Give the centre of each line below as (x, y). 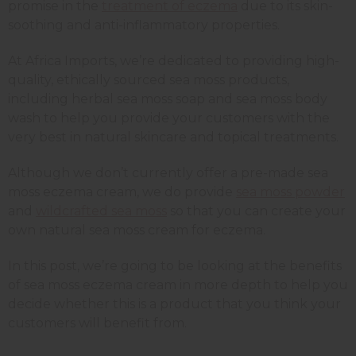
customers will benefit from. (97, 323)
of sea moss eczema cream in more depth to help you (178, 285)
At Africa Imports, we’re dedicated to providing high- (174, 61)
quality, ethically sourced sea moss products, (149, 80)
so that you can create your (256, 211)
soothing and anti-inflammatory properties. (144, 25)
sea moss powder (290, 192)
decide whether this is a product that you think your (174, 304)
